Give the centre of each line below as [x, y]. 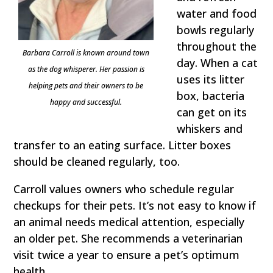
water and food [217, 14]
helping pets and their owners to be [86, 86]
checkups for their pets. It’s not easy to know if [135, 206]
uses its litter [211, 80]
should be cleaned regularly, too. [97, 162]
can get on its [212, 112]
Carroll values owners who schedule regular [124, 189]
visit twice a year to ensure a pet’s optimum [127, 255]
